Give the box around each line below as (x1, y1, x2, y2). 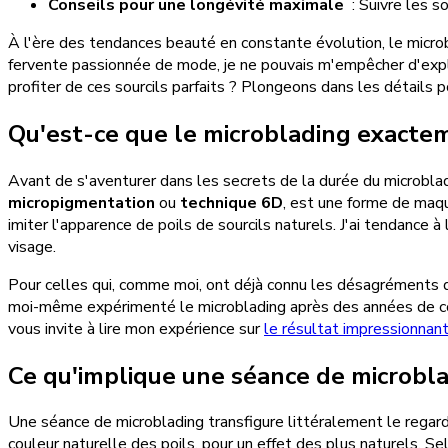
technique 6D (180, 191, 283, 214)
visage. (8, 235, 56, 258)
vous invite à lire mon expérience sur (8, 317, 264, 340)
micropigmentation (8, 191, 155, 214)
